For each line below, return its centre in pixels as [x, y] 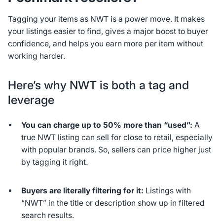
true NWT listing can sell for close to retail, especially [117, 138]
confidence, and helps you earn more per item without [105, 44]
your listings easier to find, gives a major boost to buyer [108, 32]
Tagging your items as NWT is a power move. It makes [106, 19]
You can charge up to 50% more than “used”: [107, 125]
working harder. [36, 56]
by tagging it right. [55, 162]
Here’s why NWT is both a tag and [98, 85]
